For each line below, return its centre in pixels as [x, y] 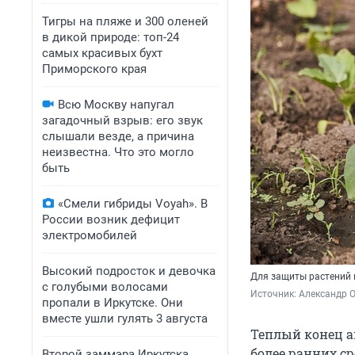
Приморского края [94, 69]
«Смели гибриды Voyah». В [133, 204]
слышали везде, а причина [118, 136]
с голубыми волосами [105, 287]
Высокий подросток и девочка [129, 271]
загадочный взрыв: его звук [122, 120]
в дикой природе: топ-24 [111, 37]
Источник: [275, 294]
